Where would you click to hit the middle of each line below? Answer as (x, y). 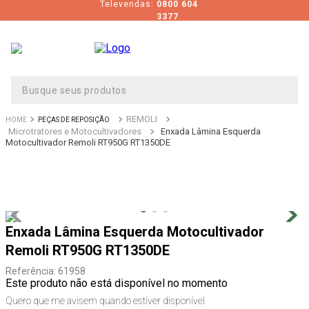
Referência (30, 271)
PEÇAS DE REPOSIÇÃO (74, 120)
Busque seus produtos (65, 81)
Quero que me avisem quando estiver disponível (105, 301)
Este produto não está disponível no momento (117, 283)
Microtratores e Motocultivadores (75, 131)
